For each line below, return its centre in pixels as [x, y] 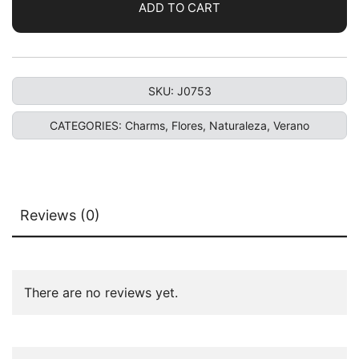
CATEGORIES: [87, 125]
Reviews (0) [60, 215]
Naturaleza [238, 125]
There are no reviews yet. [101, 292]
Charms [145, 125]
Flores [187, 125]
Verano [291, 125]
